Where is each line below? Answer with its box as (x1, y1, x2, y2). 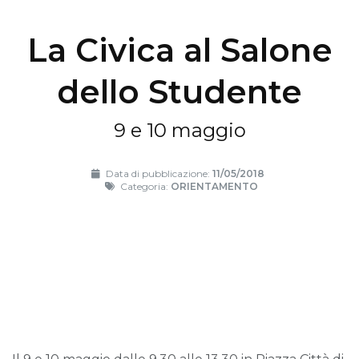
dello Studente (57, 71, 302, 111)
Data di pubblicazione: (103, 167, 212, 179)
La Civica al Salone (26, 30, 333, 70)
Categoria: (117, 179, 171, 192)
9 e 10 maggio (113, 118, 246, 142)
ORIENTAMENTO (170, 179, 258, 192)
